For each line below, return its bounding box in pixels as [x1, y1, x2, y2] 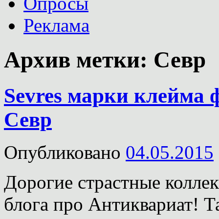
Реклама [23, 15, 89, 36]
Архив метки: [4, 47, 153, 73]
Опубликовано [4, 141, 121, 163]
